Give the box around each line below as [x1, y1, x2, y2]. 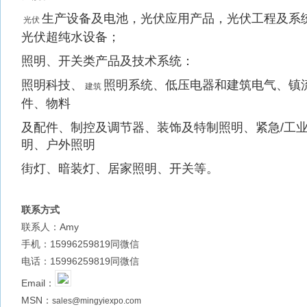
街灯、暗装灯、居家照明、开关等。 [21, 162, 219, 175]
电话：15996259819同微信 [21, 256, 139, 267]
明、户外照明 [21, 138, 95, 151]
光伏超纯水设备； [21, 30, 123, 44]
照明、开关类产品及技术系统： [21, 54, 194, 68]
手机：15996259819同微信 [21, 238, 139, 249]
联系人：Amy [21, 221, 79, 232]
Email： [21, 278, 55, 288]
